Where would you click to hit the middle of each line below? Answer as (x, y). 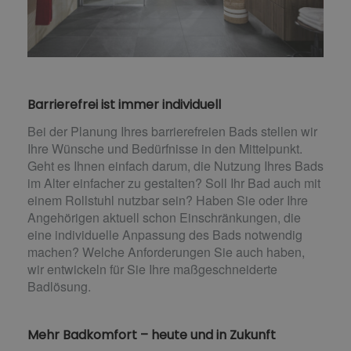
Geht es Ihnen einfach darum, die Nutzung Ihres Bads (175, 165)
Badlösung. (59, 286)
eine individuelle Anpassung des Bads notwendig (165, 234)
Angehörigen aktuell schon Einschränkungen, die (164, 217)
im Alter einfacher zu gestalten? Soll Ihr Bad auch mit (174, 183)
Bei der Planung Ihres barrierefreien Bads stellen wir (172, 131)
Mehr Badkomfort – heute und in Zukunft (152, 335)
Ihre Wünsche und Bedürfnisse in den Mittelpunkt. (165, 148)
